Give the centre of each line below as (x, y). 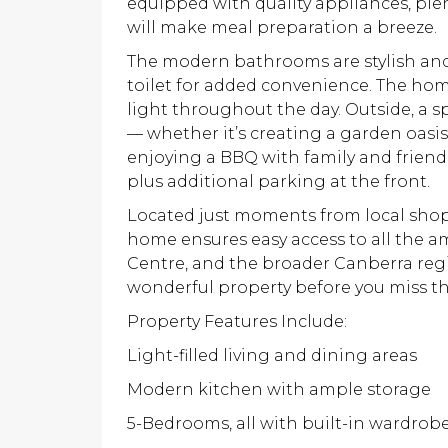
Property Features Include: (237, 321)
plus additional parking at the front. (278, 181)
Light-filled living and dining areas (272, 355)
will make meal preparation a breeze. (282, 27)
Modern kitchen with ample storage (279, 389)
